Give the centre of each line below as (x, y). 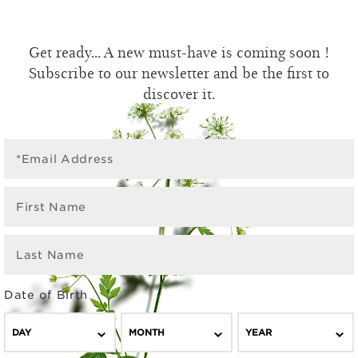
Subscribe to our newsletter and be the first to (179, 72)
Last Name (50, 255)
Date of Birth (46, 294)
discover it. (179, 92)
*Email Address (65, 159)
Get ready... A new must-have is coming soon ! (179, 51)
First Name (51, 207)
